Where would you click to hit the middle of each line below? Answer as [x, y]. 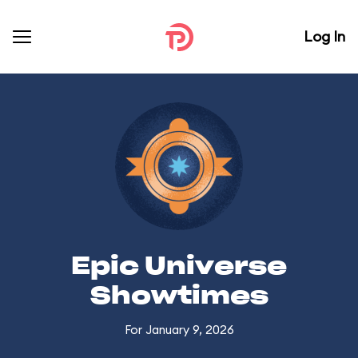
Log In [324, 36]
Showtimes [179, 296]
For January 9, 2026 [179, 330]
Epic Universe [179, 267]
